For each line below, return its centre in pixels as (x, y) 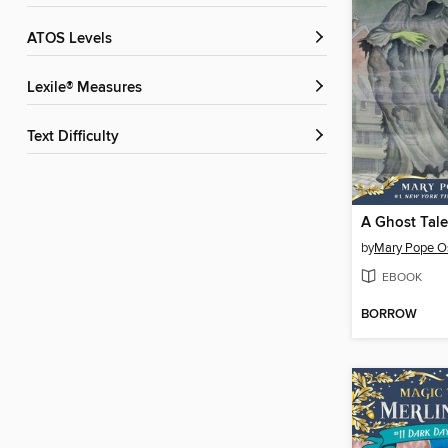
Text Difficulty (76, 137)
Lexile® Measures (88, 88)
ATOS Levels (74, 39)
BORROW (389, 314)
